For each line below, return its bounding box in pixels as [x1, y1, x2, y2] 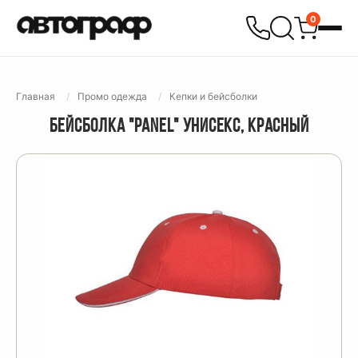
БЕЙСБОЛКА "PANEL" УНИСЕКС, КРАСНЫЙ [49, 117, 309, 137]
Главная [16, 90, 55, 102]
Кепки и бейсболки [169, 90, 257, 102]
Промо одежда [78, 90, 147, 102]
